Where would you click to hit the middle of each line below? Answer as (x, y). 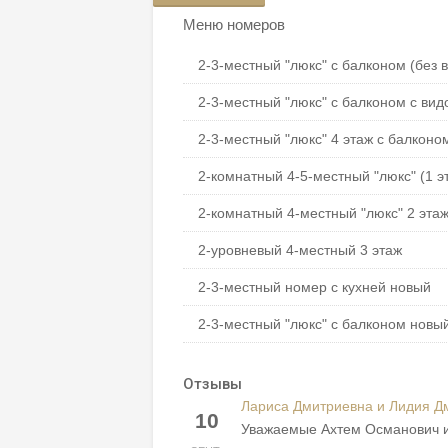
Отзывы (212, 383)
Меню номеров (234, 24)
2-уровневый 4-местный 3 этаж (300, 249)
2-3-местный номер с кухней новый (314, 286)
